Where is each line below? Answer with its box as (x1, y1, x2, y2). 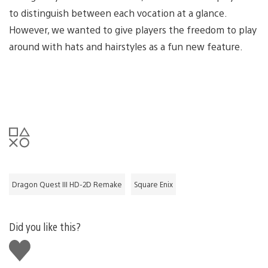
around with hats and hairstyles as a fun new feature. (9, 40, 243, 53)
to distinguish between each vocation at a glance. (9, 7, 227, 20)
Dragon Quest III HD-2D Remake (12, 179, 122, 190)
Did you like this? (9, 220, 81, 234)
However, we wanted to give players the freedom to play (9, 23, 257, 36)
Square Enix (134, 179, 173, 190)
